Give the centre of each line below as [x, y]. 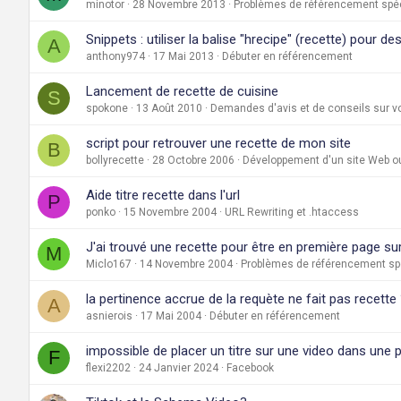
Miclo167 [109, 264]
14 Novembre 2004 [186, 264]
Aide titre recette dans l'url [163, 195]
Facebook [250, 367]
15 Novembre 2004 [170, 212]
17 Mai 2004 [171, 316]
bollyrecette [115, 160]
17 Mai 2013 [183, 56]
